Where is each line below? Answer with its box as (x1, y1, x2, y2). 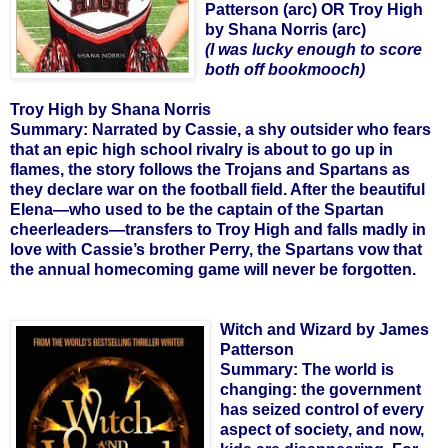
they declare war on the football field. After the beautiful (10, 180, 425, 198)
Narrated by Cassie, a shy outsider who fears (92, 120, 431, 138)
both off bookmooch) (205, 60, 365, 78)
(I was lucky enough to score (205, 40, 422, 58)
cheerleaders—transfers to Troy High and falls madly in (10, 220, 426, 238)
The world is (302, 360, 394, 378)
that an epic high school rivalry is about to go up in (10, 140, 393, 158)
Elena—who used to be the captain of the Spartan (10, 200, 384, 218)
